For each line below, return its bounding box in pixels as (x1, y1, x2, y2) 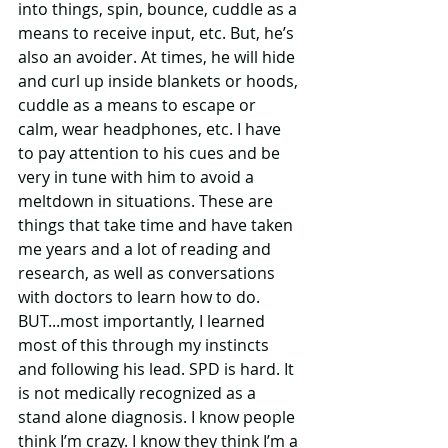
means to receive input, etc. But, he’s (18, 21, 298, 44)
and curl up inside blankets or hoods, (18, 69, 302, 92)
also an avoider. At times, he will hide (18, 45, 299, 68)
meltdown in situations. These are (18, 189, 277, 212)
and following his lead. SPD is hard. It (18, 357, 298, 380)
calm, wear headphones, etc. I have (18, 117, 285, 140)
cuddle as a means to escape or (18, 93, 260, 116)
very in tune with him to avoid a (18, 165, 258, 188)
